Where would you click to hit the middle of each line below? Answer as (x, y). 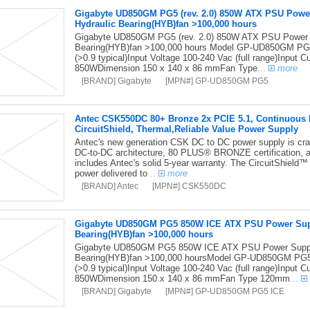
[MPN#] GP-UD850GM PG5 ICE (225, 291)
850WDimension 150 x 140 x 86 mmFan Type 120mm (182, 279)
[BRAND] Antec (110, 186)
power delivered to (111, 173)
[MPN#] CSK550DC (189, 186)
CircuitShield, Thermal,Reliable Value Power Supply (186, 129)
